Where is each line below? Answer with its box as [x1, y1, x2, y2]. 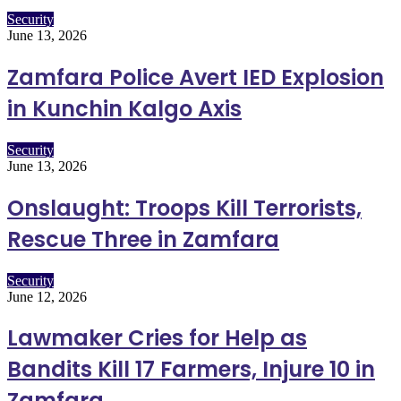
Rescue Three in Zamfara [7, 224, 279, 254]
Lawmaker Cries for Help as [7, 323, 307, 354]
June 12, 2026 [7, 288, 87, 304]
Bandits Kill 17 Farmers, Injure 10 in [7, 354, 375, 385]
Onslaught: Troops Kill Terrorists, [7, 192, 362, 223]
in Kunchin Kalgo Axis [7, 93, 242, 124]
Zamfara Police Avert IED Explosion [7, 62, 384, 92]
